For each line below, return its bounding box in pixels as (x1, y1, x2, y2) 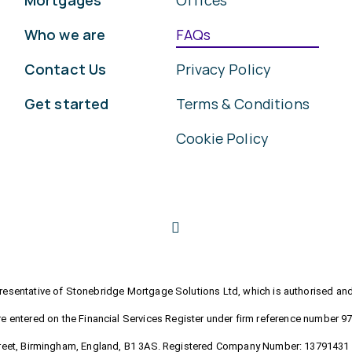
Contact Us (24, 60, 107, 79)
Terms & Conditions (176, 94, 310, 113)
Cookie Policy (176, 129, 269, 148)
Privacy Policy (176, 60, 272, 79)
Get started (24, 94, 109, 113)
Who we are (24, 25, 106, 44)
